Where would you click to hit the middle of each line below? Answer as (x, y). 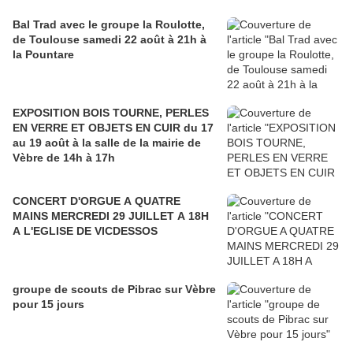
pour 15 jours (48, 305)
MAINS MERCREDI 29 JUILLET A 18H (111, 216)
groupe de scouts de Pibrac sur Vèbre (114, 290)
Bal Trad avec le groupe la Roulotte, (109, 25)
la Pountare (43, 55)
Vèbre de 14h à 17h (64, 158)
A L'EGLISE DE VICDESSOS (85, 231)
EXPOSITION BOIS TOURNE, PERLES (111, 113)
